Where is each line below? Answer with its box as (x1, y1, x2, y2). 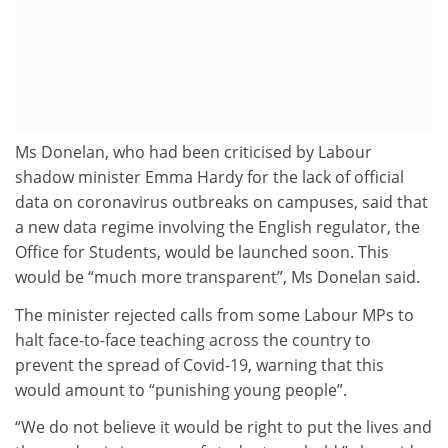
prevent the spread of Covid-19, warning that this (15, 353, 384, 376)
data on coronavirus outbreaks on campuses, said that (15, 191, 428, 214)
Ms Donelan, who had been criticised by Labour (15, 141, 372, 164)
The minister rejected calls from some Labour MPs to (15, 303, 414, 326)
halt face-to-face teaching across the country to (15, 328, 371, 351)
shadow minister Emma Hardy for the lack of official (15, 166, 404, 189)
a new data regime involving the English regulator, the (15, 216, 420, 239)
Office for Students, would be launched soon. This (15, 241, 389, 264)
